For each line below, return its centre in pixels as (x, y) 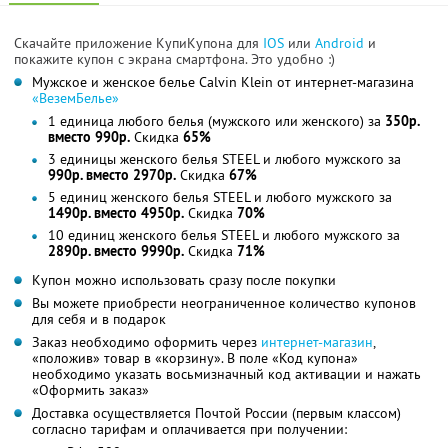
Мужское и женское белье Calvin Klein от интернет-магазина (223, 81)
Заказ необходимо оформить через (146, 341)
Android (341, 42)
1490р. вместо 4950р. (116, 212)
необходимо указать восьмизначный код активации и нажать (226, 373)
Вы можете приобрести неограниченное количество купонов (224, 302)
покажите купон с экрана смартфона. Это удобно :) (174, 58)
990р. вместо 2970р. (112, 174)
